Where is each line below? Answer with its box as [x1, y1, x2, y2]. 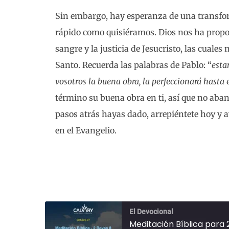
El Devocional [129, 208, 174, 216]
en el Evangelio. [55, 125, 117, 135]
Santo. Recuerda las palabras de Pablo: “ [55, 59, 212, 70]
